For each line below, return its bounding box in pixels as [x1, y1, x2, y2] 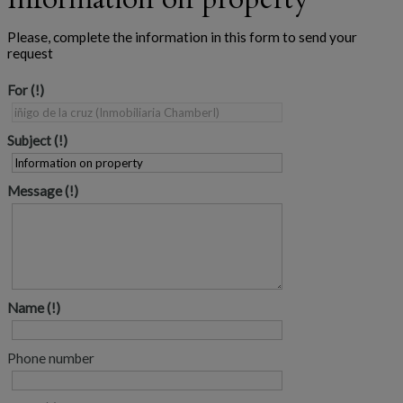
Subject [7, 132, 51, 148]
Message [7, 183, 62, 199]
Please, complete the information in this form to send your [7, 29, 357, 45]
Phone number [7, 350, 94, 366]
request [7, 45, 53, 61]
